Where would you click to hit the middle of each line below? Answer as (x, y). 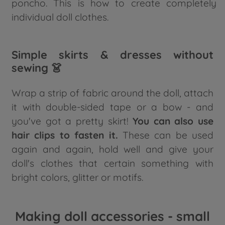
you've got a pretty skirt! (72, 121)
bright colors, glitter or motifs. (77, 177)
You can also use (173, 121)
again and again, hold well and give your (113, 149)
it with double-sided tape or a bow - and (113, 107)
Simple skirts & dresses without (113, 55)
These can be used (165, 135)
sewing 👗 (37, 68)
